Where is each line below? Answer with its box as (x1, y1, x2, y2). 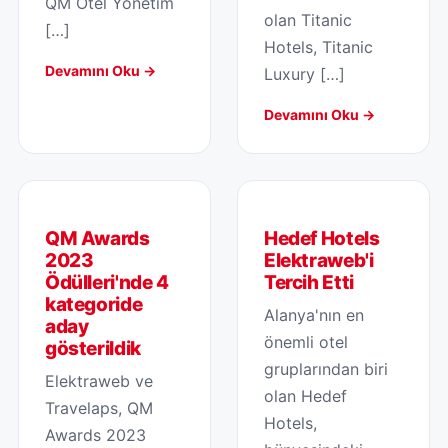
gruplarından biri (264, 358, 388, 379)
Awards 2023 (45, 424, 146, 445)
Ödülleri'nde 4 (45, 270, 169, 294)
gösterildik (45, 336, 141, 360)
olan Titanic (264, 9, 352, 30)
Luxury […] (264, 63, 345, 84)
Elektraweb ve (45, 370, 153, 391)
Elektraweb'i (264, 248, 374, 272)
